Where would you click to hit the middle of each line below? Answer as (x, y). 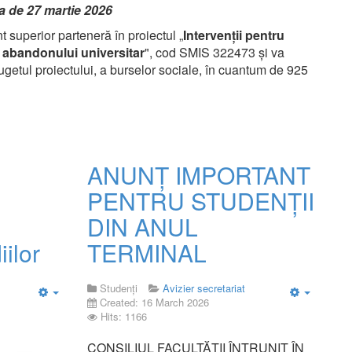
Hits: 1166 (123, 316)
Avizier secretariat (203, 288)
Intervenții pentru (234, 35)
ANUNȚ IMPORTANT (198, 175)
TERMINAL (147, 253)
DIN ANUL (142, 227)
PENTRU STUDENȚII (200, 201)
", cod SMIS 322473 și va (214, 52)
